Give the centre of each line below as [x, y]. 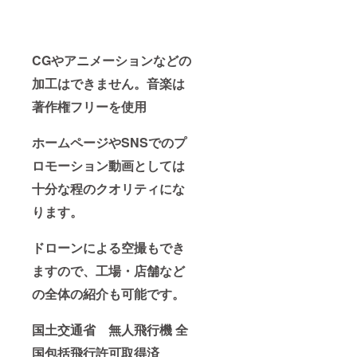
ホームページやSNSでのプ [109, 143]
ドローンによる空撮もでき [108, 248]
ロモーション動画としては [108, 166]
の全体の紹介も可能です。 [108, 294]
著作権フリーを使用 [89, 107]
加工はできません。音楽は [108, 84]
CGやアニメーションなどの [112, 61]
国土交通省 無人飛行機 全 [110, 330]
